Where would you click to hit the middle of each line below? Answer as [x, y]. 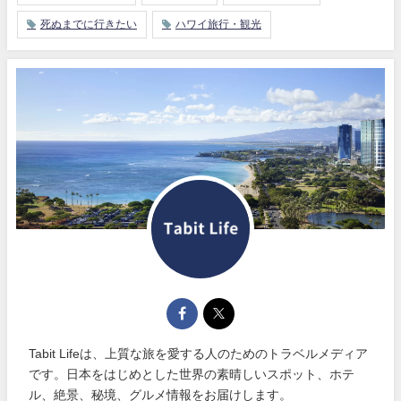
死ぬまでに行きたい [89, 24]
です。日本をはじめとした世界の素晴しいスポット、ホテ [192, 374]
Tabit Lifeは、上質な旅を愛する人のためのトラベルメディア [199, 353]
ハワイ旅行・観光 [218, 24]
